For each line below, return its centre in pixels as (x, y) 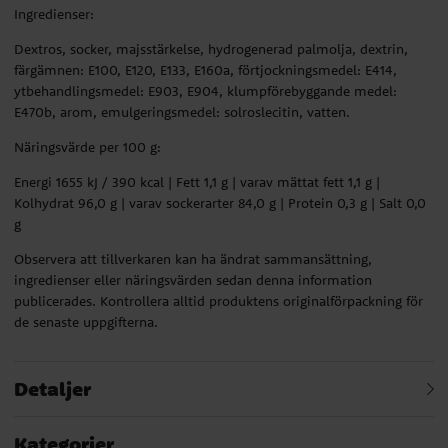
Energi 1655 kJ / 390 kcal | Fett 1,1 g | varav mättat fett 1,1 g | (197, 181)
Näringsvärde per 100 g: (87, 146)
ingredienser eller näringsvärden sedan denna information (193, 279)
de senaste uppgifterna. (86, 321)
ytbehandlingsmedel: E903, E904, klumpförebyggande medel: (205, 90)
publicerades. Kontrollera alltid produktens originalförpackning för (218, 300)
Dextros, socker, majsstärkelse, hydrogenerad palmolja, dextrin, (211, 48)
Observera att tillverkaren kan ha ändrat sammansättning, (193, 258)
